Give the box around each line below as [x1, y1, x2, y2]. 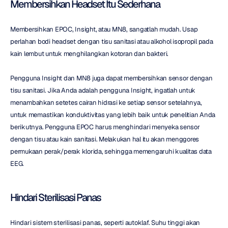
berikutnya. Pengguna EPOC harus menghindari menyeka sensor [10, 122, 200, 131]
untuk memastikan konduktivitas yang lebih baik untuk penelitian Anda [10, 110, 215, 119]
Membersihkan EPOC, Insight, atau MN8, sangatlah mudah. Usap [10, 24, 198, 34]
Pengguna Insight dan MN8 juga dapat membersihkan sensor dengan [10, 73, 213, 82]
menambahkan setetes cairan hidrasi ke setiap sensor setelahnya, [10, 98, 202, 107]
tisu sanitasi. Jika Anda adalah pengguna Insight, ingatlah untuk [10, 85, 195, 95]
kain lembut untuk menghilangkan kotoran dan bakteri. [10, 49, 168, 58]
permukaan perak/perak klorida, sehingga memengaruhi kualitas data [10, 147, 212, 156]
